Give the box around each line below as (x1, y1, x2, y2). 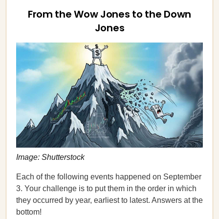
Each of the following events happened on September (16, 173, 201, 181)
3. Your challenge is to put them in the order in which (16, 184, 197, 193)
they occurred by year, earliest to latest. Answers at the (16, 196, 203, 204)
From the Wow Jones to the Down (27, 7, 191, 21)
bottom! (16, 208, 42, 216)
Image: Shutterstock (16, 153, 85, 161)
